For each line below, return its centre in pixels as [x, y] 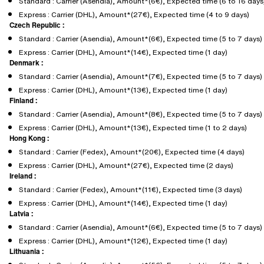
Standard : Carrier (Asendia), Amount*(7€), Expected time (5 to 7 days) [141, 76]
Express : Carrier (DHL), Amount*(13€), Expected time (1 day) [123, 90]
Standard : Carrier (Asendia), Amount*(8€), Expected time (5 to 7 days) [141, 114]
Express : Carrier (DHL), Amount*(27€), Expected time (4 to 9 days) [134, 14]
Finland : [23, 100]
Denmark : [26, 63]
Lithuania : [27, 251]
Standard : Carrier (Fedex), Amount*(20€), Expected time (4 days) [132, 152]
